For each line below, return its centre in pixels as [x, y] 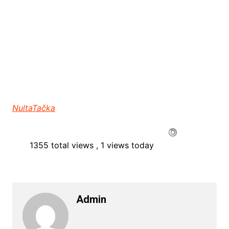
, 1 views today [125, 145]
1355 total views [61, 145]
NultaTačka [33, 108]
